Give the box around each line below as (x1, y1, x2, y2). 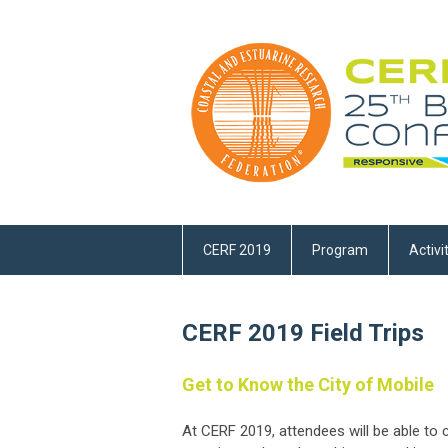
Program (312, 242, 368, 259)
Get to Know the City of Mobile (182, 374, 434, 396)
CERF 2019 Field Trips (182, 319, 424, 348)
